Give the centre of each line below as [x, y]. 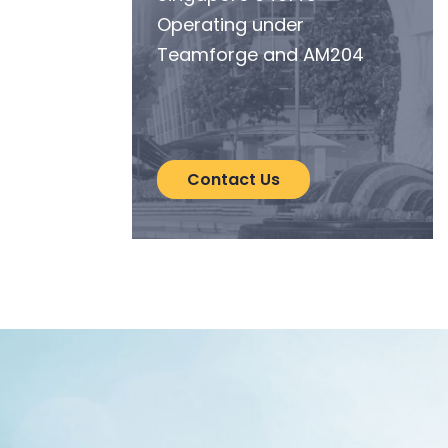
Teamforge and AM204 [260, 55]
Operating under [230, 25]
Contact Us [233, 180]
